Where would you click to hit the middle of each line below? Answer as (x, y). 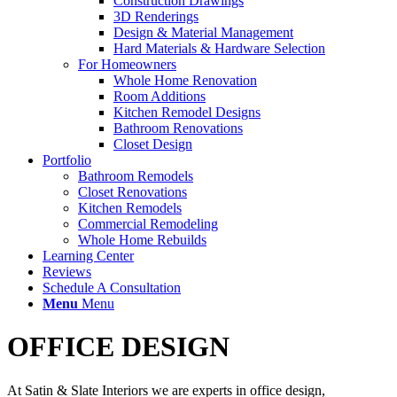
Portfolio (67, 160)
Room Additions (160, 96)
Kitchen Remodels (130, 208)
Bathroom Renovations (178, 128)
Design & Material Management (203, 32)
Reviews (67, 272)
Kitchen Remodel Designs (187, 112)
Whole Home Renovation (185, 80)
